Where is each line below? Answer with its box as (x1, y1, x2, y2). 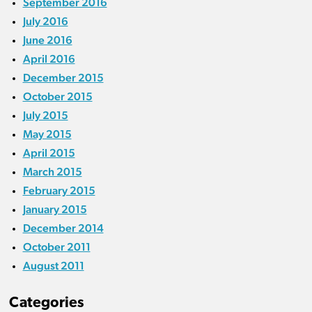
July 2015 (22, 109, 68, 123)
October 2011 (22, 240, 91, 254)
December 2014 (22, 221, 104, 235)
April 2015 (22, 146, 75, 160)
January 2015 (22, 203, 87, 217)
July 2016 (22, 15, 68, 29)
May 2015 (22, 127, 72, 141)
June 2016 (22, 33, 72, 47)
